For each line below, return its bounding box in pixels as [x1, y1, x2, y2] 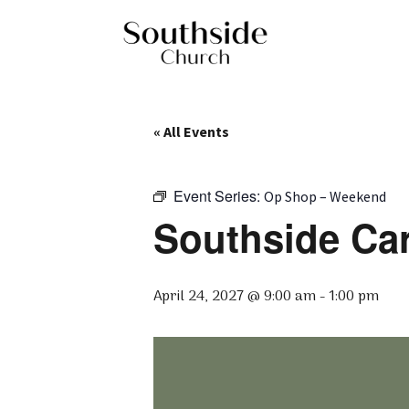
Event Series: [173, 184, 264, 206]
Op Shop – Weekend [264, 186, 386, 205]
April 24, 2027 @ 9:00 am [153, 284, 316, 309]
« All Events [153, 121, 229, 141]
